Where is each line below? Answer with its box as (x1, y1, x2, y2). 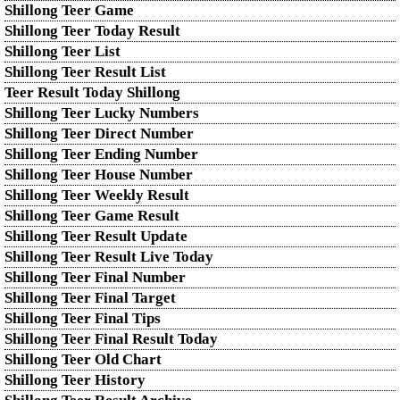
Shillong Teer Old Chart (4, 351, 162, 368)
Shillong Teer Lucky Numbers (4, 104, 199, 121)
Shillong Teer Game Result (4, 207, 179, 224)
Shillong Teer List (4, 43, 121, 60)
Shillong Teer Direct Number (4, 125, 194, 142)
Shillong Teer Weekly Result (4, 187, 189, 204)
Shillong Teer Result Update (4, 228, 187, 245)
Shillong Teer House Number (4, 166, 193, 183)
